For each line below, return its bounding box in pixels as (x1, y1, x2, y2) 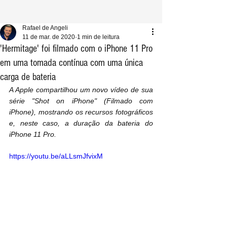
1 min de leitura (77, 33, 120, 41)
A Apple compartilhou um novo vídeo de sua (9, 86, 153, 94)
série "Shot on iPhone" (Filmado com (9, 97, 153, 105)
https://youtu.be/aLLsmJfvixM (9, 152, 103, 160)
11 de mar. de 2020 (22, 33, 75, 41)
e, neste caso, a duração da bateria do (9, 119, 153, 127)
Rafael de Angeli (22, 24, 68, 31)
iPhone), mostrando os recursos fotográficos (9, 108, 153, 116)
